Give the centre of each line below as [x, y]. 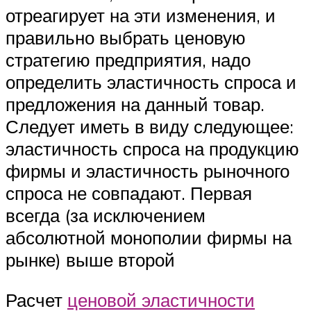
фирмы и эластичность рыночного [148, 171]
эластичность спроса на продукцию [152, 149]
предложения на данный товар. [135, 104]
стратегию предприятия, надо [128, 60]
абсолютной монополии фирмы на [149, 238]
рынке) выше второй [90, 260]
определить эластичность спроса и [151, 82]
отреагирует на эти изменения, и [141, 16]
